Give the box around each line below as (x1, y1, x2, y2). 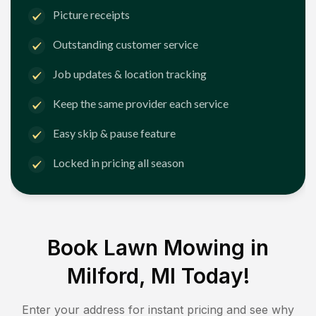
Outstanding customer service (53, 37, 198, 51)
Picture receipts (53, 8, 130, 22)
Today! (175, 262, 250, 288)
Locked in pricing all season (53, 156, 184, 170)
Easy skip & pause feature (53, 126, 176, 140)
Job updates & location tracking (53, 67, 207, 81)
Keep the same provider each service (53, 97, 229, 111)
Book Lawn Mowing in (47, 234, 269, 260)
